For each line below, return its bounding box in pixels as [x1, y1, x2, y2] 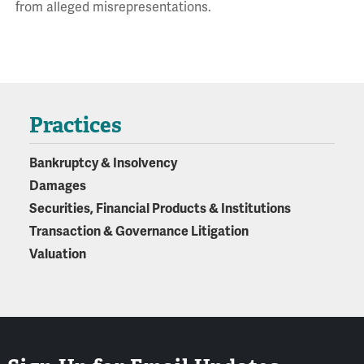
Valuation [28, 246, 86, 263]
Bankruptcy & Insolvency [28, 155, 177, 172]
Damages [28, 178, 86, 195]
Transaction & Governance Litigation [28, 223, 249, 240]
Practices [28, 111, 122, 140]
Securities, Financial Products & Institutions [28, 201, 291, 218]
